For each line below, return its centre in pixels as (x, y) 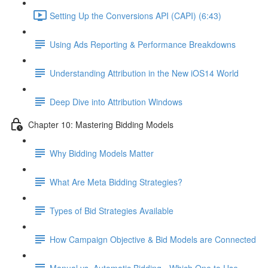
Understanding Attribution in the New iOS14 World (144, 73)
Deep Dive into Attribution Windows (116, 101)
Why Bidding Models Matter (102, 153)
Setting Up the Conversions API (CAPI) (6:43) (135, 15)
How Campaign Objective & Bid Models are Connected (153, 239)
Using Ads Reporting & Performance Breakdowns (143, 44)
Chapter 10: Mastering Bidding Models (101, 124)
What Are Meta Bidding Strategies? (116, 182)
